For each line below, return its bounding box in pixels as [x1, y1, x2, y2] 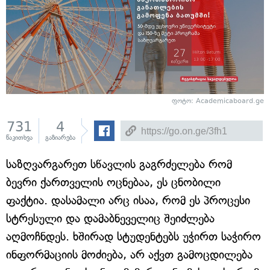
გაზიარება [45, 134, 75, 142]
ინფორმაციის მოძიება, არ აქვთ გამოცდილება [6, 248, 253, 262]
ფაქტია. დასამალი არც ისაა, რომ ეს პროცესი [6, 193, 250, 207]
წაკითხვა [6, 134, 33, 142]
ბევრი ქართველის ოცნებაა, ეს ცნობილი [6, 175, 221, 189]
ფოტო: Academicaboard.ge [172, 97, 264, 105]
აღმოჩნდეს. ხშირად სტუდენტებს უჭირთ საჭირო [6, 230, 261, 243]
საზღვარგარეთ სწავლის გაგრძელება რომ [6, 157, 232, 171]
